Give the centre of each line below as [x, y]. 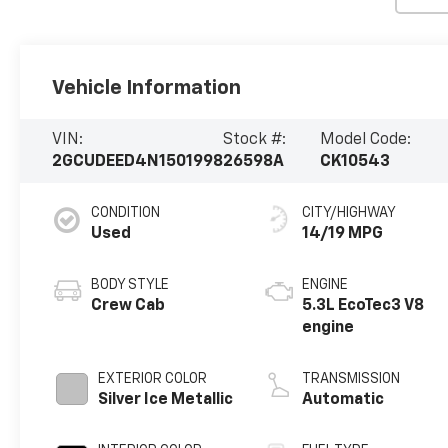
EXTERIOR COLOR [153, 378]
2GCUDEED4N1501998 [138, 161]
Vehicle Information [147, 87]
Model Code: [365, 139]
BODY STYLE [130, 284]
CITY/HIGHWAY [349, 212]
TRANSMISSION [351, 378]
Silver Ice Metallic [166, 399]
